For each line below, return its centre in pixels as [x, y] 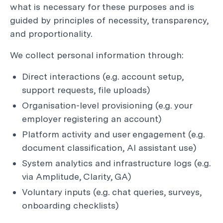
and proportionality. [51, 34]
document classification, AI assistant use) [109, 148]
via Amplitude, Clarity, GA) [77, 176]
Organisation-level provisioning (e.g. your [107, 105]
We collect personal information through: [97, 55]
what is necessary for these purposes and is [102, 7]
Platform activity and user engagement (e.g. [113, 134]
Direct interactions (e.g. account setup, [103, 76]
